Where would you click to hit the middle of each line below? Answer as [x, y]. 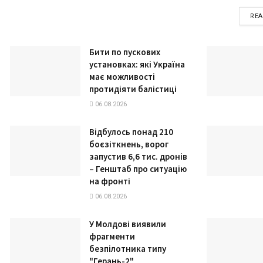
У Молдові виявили [128, 224]
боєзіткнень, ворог [129, 144]
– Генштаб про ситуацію [138, 169]
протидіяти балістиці [133, 89]
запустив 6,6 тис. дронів [138, 157]
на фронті [110, 181]
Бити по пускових [125, 52]
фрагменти [112, 237]
